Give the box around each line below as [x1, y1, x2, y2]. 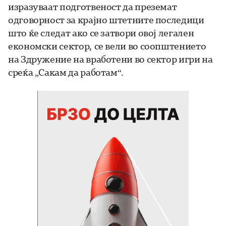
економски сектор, [8, 40, 94, 52]
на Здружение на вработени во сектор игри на [8, 53, 213, 66]
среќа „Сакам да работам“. [8, 66, 124, 79]
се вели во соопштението [94, 40, 206, 52]
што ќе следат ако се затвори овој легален [8, 27, 194, 39]
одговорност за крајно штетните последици [8, 14, 204, 26]
